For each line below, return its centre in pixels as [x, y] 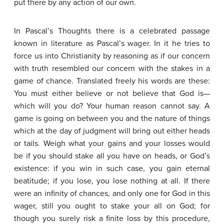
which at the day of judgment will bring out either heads [112, 131]
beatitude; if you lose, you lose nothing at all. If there [112, 181]
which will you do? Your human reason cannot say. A [112, 106]
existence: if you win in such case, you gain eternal [112, 168]
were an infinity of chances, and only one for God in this [112, 193]
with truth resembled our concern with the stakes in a [112, 68]
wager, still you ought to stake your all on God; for [112, 206]
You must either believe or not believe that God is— [112, 93]
